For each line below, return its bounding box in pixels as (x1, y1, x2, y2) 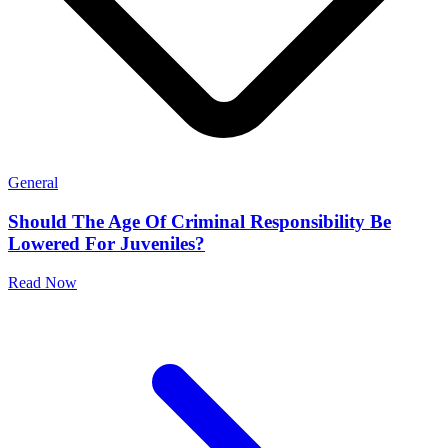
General (8, 174, 58, 192)
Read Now (8, 273, 77, 291)
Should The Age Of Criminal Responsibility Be (8, 211, 391, 233)
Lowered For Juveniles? (8, 233, 205, 255)
